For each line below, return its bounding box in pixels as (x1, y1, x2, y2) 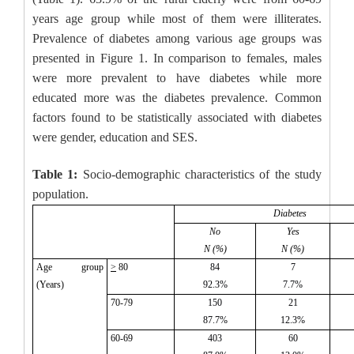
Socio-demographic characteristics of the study (82, 168, 322, 181)
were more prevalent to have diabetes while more (32, 71, 322, 85)
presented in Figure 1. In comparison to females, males (32, 51, 322, 65)
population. (32, 187, 92, 201)
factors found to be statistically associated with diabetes (32, 111, 322, 124)
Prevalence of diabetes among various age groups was (32, 32, 322, 45)
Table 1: (32, 168, 83, 181)
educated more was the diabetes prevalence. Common (32, 91, 322, 104)
